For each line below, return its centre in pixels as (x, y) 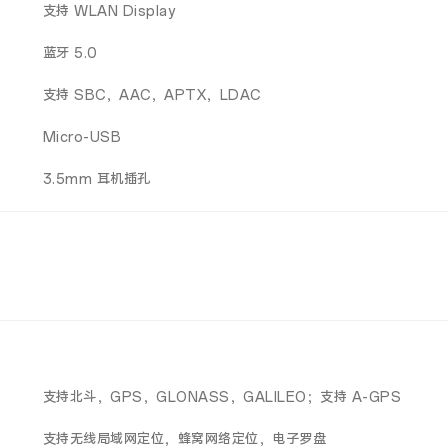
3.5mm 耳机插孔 (96, 179)
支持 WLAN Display (109, 11)
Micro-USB (82, 137)
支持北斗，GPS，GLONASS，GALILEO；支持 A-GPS (222, 397)
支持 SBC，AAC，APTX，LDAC (151, 95)
